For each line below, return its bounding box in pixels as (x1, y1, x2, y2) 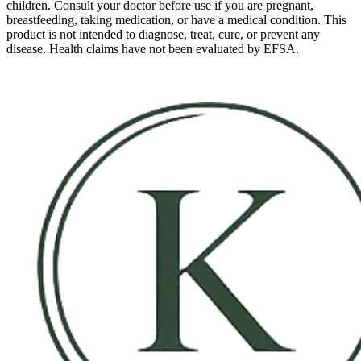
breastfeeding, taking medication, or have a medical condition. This (6, 13, 346, 27)
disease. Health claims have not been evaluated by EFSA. (6, 42, 299, 56)
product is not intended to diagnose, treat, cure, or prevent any (6, 27, 320, 42)
